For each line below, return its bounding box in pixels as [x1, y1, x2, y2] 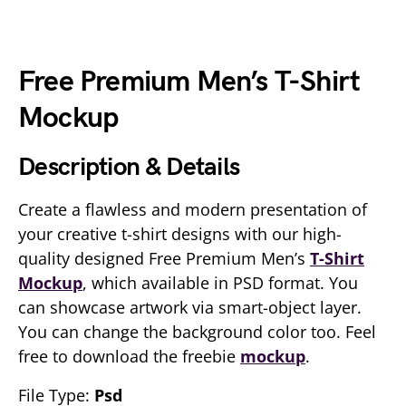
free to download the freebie [18, 345, 240, 367]
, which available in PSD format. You [82, 272, 358, 294]
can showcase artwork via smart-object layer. [18, 296, 362, 318]
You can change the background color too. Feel [18, 321, 376, 343]
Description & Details [18, 152, 240, 182]
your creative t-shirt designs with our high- [18, 223, 342, 245]
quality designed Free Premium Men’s [18, 247, 310, 269]
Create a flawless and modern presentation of [18, 198, 367, 220]
